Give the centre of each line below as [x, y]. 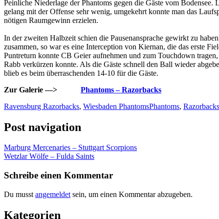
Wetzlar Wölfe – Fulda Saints [49, 156]
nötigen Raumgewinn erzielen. [51, 20]
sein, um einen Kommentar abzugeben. [131, 194]
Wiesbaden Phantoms [116, 106]
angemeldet [53, 194]
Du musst [20, 194]
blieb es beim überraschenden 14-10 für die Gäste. [81, 73]
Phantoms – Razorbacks [121, 89]
